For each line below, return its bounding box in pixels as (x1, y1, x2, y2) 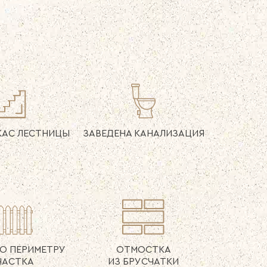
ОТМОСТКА (116, 245, 171, 255)
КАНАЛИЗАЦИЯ (131, 129, 204, 139)
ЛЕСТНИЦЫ (14, 129, 70, 139)
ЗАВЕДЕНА (82, 129, 132, 139)
